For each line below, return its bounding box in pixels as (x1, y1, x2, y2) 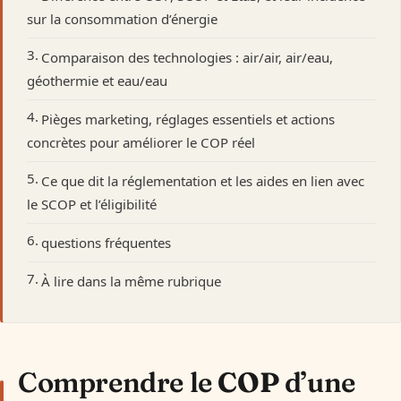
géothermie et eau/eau (27, 72, 167, 90)
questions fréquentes (41, 234, 171, 252)
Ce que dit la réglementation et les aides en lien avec (41, 172, 364, 191)
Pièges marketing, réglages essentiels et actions (41, 110, 335, 129)
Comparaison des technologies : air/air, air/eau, (41, 48, 333, 67)
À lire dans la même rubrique (41, 272, 221, 291)
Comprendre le (18, 364, 218, 399)
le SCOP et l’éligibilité (27, 195, 157, 214)
